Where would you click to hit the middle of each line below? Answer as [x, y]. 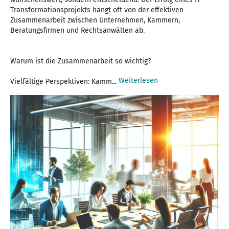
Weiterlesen [138, 80]
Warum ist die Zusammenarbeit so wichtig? [81, 61]
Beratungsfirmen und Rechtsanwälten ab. [77, 30]
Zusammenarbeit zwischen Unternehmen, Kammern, [95, 20]
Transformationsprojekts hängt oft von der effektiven [97, 10]
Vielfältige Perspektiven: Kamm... [64, 81]
